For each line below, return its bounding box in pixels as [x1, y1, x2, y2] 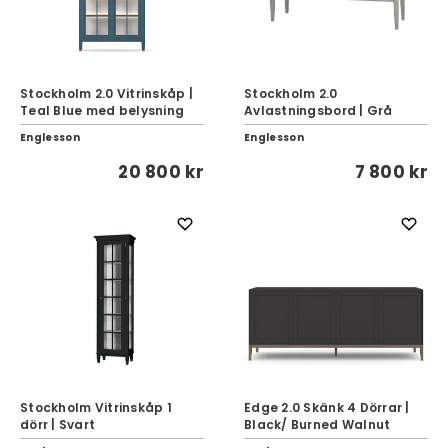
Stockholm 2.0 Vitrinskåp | [20, 85, 194, 102]
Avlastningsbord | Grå [244, 102, 393, 119]
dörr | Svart [20, 416, 96, 433]
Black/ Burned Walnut [244, 416, 391, 433]
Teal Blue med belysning [20, 102, 185, 119]
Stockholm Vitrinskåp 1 [20, 399, 172, 416]
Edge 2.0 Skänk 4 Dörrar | [244, 399, 410, 416]
